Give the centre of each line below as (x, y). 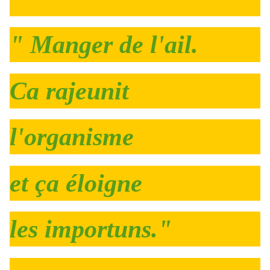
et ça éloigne (76, 183)
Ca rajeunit (69, 91)
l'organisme (72, 137)
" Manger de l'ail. (104, 45)
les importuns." (91, 229)
